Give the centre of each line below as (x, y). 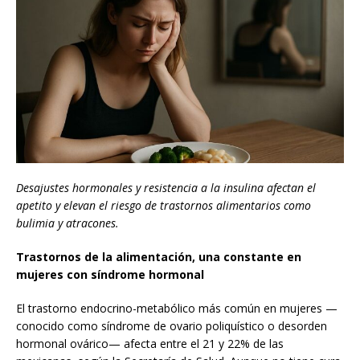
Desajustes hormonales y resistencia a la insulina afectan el (166, 188)
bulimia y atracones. (67, 223)
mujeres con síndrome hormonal (110, 275)
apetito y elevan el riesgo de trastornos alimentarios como (164, 206)
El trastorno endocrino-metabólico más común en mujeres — (177, 309)
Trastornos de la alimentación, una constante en (159, 257)
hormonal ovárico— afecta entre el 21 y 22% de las (150, 344)
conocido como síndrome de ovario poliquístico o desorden (172, 326)
